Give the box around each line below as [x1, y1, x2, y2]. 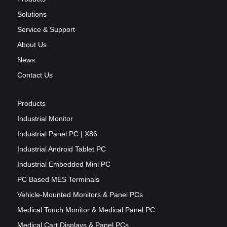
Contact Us [17, 70, 53, 79]
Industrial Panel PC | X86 [17, 129, 97, 138]
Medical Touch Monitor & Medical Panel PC [17, 205, 155, 214]
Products [17, 99, 46, 107]
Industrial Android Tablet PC [17, 144, 106, 153]
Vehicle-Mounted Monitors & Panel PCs [17, 190, 143, 199]
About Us [17, 40, 47, 49]
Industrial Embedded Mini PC [17, 160, 110, 168]
